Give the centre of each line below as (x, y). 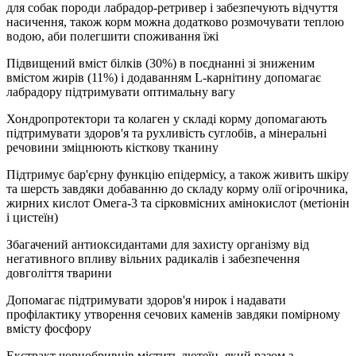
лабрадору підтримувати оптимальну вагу (121, 91)
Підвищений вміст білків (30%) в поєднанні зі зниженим (161, 63)
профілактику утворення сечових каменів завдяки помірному (173, 314)
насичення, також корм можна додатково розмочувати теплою (175, 21)
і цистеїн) (32, 217)
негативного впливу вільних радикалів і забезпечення (153, 258)
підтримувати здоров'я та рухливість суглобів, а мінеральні (166, 133)
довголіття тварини (59, 273)
